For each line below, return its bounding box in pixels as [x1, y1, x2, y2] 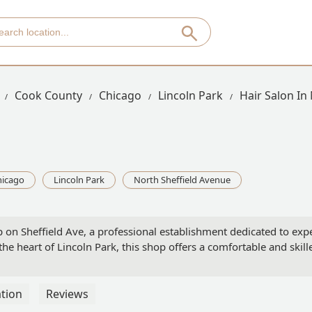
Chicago [99, 88, 141, 103]
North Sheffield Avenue [134, 173, 231, 187]
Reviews [46, 286, 88, 302]
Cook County [15, 88, 82, 103]
